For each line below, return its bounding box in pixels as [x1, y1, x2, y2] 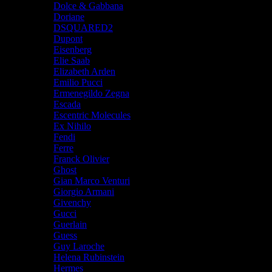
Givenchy [53, 197, 91, 208]
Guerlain [53, 219, 87, 229]
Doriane [53, 11, 84, 22]
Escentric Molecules [53, 109, 131, 120]
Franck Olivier [53, 153, 109, 164]
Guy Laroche [53, 240, 104, 251]
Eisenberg [53, 44, 92, 55]
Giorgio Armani [53, 186, 114, 197]
